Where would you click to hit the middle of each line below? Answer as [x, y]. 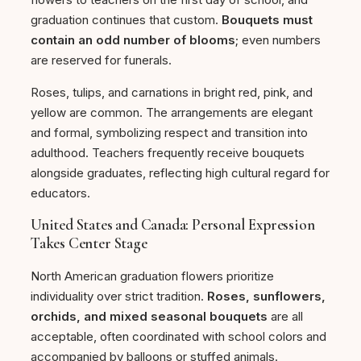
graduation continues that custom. [126, 20]
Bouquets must [267, 20]
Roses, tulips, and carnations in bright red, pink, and [172, 93]
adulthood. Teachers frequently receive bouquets [168, 153]
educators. [60, 193]
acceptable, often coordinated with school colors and [178, 337]
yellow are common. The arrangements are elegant [172, 113]
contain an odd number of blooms [133, 40]
